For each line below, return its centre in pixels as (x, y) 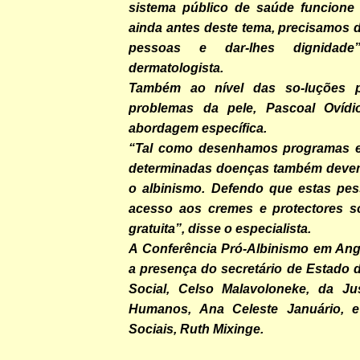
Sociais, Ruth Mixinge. (196, 329)
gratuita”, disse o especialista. (220, 228)
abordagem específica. (198, 128)
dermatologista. (176, 67)
